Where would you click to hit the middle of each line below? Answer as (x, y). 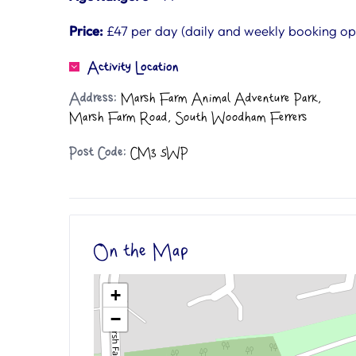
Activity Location (133, 68)
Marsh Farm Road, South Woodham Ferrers (188, 118)
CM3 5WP (157, 153)
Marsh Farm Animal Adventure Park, (219, 99)
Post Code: (98, 153)
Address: (93, 99)
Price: (86, 31)
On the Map (141, 252)
